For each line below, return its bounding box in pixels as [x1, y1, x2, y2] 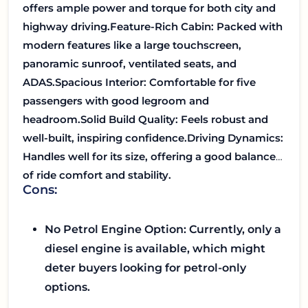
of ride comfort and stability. [23, 168, 171, 181]
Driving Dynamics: [187, 131, 283, 144]
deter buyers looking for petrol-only [45, 261, 246, 274]
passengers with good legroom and [23, 93, 209, 107]
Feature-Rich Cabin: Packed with [110, 19, 283, 33]
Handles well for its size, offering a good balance [23, 149, 276, 163]
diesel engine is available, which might [45, 242, 265, 255]
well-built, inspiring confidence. [23, 131, 187, 144]
